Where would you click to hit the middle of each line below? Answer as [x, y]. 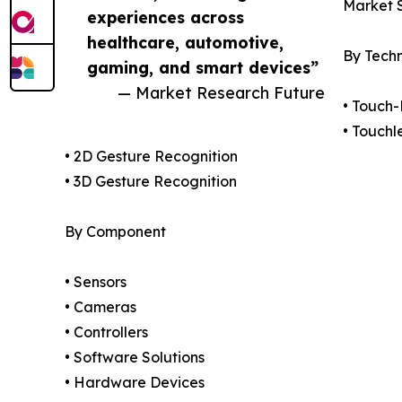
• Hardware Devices [135, 383]
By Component [115, 232]
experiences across [166, 17]
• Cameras [100, 307]
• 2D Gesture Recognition [151, 157]
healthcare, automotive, [185, 43]
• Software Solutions [135, 358]
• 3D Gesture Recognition [151, 182]
